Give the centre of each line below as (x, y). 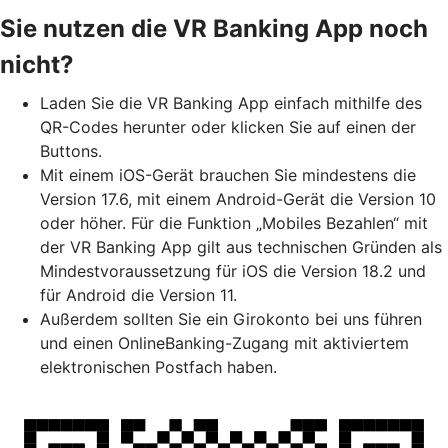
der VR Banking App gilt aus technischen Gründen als (241, 247)
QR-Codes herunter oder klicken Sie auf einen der (228, 127)
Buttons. (71, 151)
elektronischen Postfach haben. (158, 367)
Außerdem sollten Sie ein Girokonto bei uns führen (231, 319)
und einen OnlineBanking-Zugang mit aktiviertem (224, 343)
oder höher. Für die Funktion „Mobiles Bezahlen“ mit (234, 223)
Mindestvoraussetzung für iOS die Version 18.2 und (233, 271)
